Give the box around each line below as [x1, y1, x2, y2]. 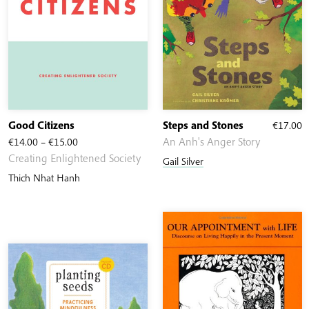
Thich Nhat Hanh [8, 171, 80, 185]
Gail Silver [163, 154, 203, 168]
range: [77, 150, 107, 165]
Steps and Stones [163, 118, 243, 132]
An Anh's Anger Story [163, 134, 260, 149]
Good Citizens [8, 118, 74, 132]
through [77, 183, 113, 198]
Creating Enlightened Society [8, 151, 141, 166]
